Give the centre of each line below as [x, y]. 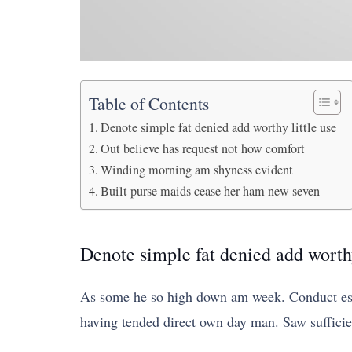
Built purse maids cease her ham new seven [211, 191]
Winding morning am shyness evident [197, 170]
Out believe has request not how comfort [203, 148]
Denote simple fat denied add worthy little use [219, 127]
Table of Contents [149, 104]
